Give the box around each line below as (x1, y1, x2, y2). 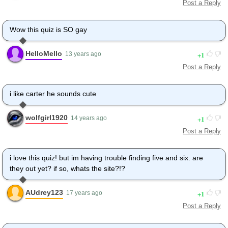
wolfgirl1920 (25, 113, 68, 122)
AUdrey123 (25, 188, 63, 196)
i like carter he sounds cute (10, 90, 96, 98)
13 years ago (65, 50, 101, 58)
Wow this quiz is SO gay (10, 25, 87, 34)
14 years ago (71, 115, 107, 122)
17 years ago (66, 189, 102, 197)
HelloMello (25, 49, 62, 58)
